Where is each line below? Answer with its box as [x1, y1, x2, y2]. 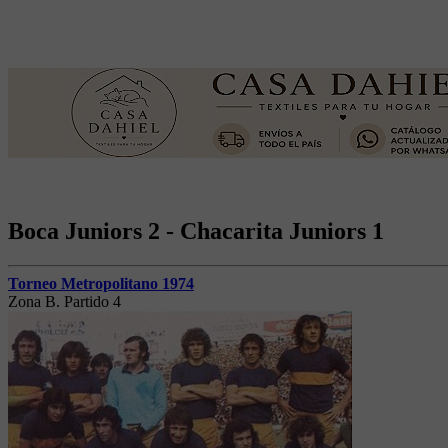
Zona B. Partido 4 [8, 292, 121, 310]
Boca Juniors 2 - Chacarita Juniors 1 [8, 217, 384, 244]
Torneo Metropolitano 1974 [8, 274, 194, 292]
